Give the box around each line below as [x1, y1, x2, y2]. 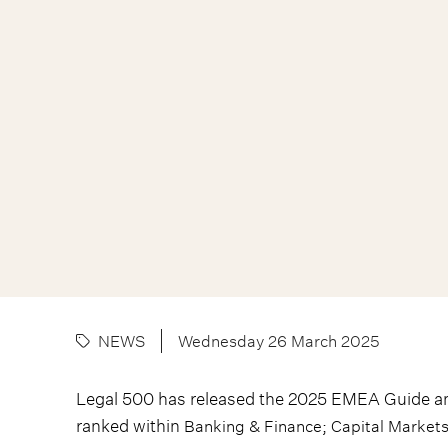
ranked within [76, 414, 184, 438]
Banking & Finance [184, 415, 322, 437]
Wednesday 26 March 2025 [178, 330, 380, 352]
